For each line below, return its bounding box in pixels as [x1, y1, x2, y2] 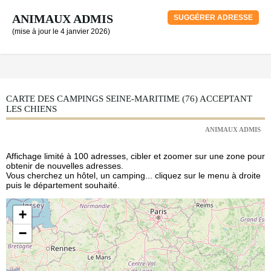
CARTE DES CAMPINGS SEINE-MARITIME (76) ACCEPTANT [6, 94, 252, 103]
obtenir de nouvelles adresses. [6, 161, 123, 171]
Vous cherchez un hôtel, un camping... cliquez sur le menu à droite [6, 171, 261, 180]
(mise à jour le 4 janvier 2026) [12, 27, 110, 36]
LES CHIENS [6, 104, 57, 114]
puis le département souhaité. [6, 180, 120, 190]
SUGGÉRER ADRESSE [174, 13, 253, 22]
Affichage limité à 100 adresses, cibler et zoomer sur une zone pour [6, 151, 265, 161]
